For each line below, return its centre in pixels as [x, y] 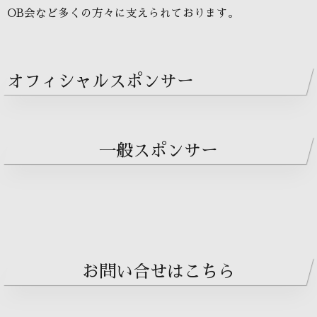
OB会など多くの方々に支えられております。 [123, 14]
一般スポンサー [158, 151]
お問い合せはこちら [158, 272]
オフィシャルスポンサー [100, 82]
